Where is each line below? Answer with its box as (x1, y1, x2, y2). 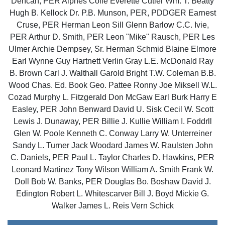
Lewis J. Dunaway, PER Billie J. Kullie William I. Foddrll (13, 117, 212, 126)
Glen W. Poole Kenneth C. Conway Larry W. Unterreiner (13, 129, 212, 138)
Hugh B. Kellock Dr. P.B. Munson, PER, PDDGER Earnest (9, 9, 216, 17)
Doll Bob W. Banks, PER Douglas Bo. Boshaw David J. (14, 177, 211, 186)
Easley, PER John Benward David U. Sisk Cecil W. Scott (12, 105, 213, 114)
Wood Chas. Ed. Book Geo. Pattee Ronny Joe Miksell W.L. (8, 81, 217, 89)
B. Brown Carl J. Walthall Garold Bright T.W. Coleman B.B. (9, 69, 216, 77)
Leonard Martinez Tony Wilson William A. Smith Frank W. (12, 165, 213, 174)
